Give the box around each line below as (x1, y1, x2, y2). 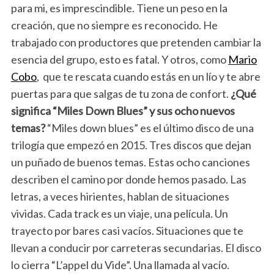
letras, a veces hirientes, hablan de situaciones (10, 190, 229, 204)
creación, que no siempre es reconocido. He (10, 18, 218, 32)
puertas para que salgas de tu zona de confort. (10, 87, 231, 101)
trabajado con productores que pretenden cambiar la (10, 35, 261, 50)
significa (10, 104, 51, 118)
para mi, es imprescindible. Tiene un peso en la (10, 1, 228, 15)
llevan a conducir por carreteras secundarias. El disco (10, 241, 261, 255)
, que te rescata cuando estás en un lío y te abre (36, 70, 261, 84)
